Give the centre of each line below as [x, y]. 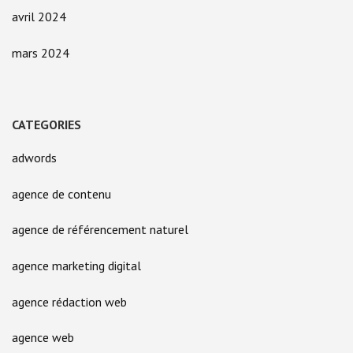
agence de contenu [61, 193]
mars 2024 [41, 52]
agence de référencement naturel [100, 230]
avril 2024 [39, 17]
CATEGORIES [46, 125]
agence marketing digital [76, 266]
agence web [43, 338]
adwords [34, 158]
